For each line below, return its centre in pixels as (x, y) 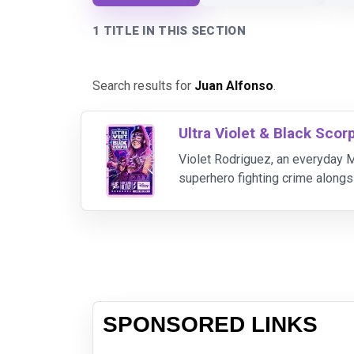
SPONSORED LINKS (210, 324)
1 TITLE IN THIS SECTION (169, 31)
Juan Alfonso (234, 86)
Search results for (143, 86)
